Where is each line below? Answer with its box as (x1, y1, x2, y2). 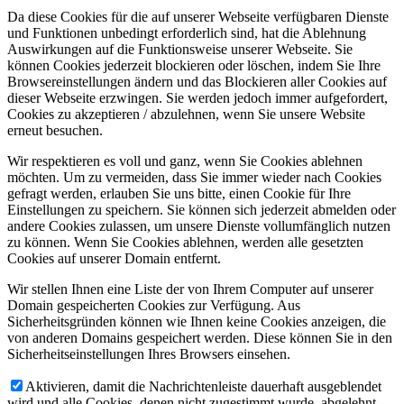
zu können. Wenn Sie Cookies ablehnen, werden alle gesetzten (7, 234, 363, 251)
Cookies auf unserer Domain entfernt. (7, 251, 221, 267)
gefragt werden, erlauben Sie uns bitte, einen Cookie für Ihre (7, 186, 351, 202)
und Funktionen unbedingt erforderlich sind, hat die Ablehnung (7, 25, 366, 41)
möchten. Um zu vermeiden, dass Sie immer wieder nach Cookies (7, 170, 381, 186)
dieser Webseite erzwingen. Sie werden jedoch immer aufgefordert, (7, 90, 388, 106)
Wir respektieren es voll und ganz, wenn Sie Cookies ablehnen (7, 153, 363, 170)
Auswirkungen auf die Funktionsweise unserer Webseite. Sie (7, 41, 353, 58)
